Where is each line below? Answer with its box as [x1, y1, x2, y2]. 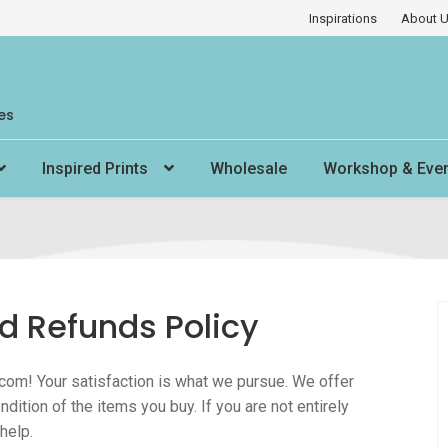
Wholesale [210, 159, 288, 178]
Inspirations [308, 11, 377, 26]
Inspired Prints [42, 159, 149, 178]
